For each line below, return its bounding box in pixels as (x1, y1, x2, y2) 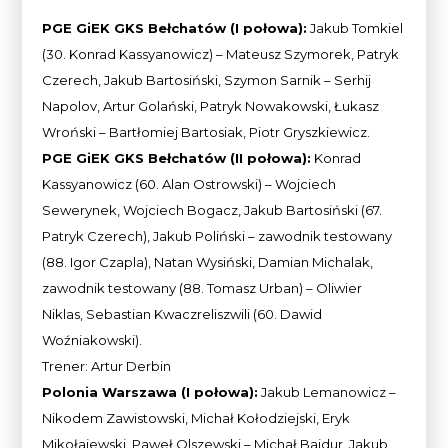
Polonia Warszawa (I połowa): (42, 383, 259, 400)
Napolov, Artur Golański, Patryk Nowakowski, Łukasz (42, 97, 380, 114)
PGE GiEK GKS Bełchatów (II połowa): (42, 149, 312, 166)
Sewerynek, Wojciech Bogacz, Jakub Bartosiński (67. (42, 201, 383, 218)
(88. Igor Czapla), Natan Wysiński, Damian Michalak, (42, 253, 374, 270)
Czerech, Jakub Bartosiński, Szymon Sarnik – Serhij (42, 71, 372, 88)
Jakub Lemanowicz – (258, 383, 397, 400)
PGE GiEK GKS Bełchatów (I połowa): (42, 19, 308, 36)
